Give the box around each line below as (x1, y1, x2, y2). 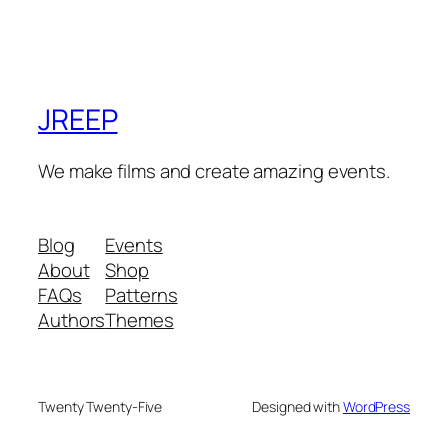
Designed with (252, 396, 343, 416)
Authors (38, 306, 106, 333)
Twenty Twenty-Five (38, 396, 163, 416)
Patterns (105, 281, 178, 308)
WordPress (342, 396, 410, 416)
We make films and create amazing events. (38, 158, 390, 185)
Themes (105, 306, 174, 333)
